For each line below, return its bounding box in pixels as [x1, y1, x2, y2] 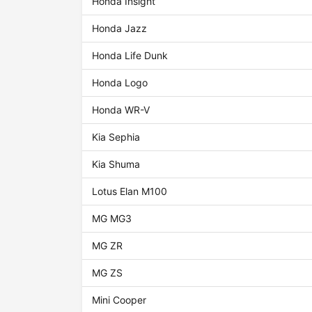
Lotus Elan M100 [92, 185, 168, 198]
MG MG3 [92, 212, 132, 225]
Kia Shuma [92, 158, 141, 171]
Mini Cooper [92, 294, 147, 306]
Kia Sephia [92, 131, 141, 143]
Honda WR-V [92, 104, 150, 116]
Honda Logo [92, 77, 148, 89]
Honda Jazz [92, 22, 148, 35]
